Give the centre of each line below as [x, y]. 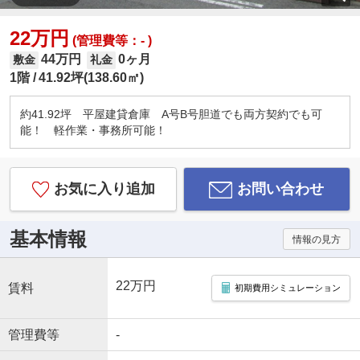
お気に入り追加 [104, 189]
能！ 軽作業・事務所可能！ [98, 130]
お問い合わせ [281, 189]
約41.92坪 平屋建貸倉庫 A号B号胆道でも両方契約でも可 [171, 114]
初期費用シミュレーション [287, 287]
